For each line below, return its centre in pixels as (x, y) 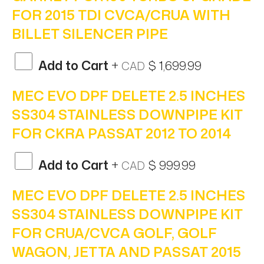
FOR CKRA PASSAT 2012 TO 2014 (121, 133)
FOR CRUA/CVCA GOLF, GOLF (114, 232)
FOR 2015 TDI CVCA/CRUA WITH (121, 14)
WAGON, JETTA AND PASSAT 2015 (126, 251)
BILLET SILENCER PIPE (90, 33)
